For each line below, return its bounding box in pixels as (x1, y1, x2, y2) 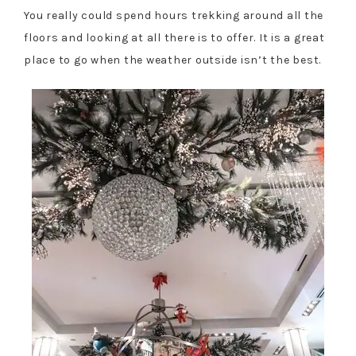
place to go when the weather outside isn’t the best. (24, 52, 321, 67)
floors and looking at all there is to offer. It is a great (24, 30, 325, 44)
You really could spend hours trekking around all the (24, 8, 323, 22)
